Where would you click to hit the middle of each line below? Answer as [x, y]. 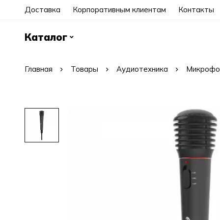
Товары [84, 69]
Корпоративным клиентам [119, 10]
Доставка [42, 10]
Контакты [196, 10]
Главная [39, 69]
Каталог [46, 37]
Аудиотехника [142, 69]
